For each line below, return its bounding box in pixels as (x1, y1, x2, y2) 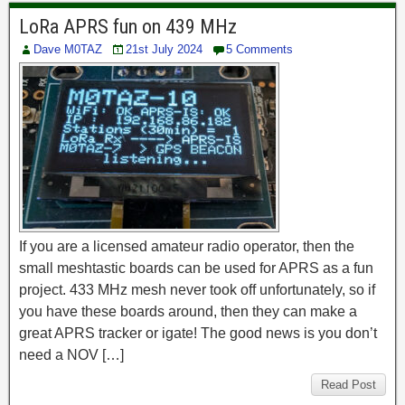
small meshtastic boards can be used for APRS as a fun (19, 260, 373, 277)
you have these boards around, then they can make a (19, 304, 357, 320)
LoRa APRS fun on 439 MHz (19, 15, 237, 39)
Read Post (321, 378, 376, 392)
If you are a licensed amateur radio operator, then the (19, 239, 354, 255)
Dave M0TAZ (33, 42, 102, 57)
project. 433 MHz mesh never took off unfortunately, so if (19, 282, 375, 298)
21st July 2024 (126, 42, 202, 57)
